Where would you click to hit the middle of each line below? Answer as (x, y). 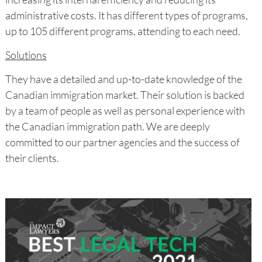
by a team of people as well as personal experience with (125, 111)
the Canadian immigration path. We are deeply (107, 127)
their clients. (32, 158)
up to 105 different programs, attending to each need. (123, 31)
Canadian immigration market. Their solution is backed (125, 95)
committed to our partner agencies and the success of (122, 142)
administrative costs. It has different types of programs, (126, 15)
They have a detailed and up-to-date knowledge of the (123, 79)
